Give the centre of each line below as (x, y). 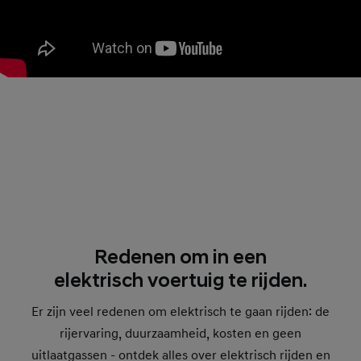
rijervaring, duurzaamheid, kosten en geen (180, 334)
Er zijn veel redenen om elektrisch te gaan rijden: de (180, 312)
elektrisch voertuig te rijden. (180, 281)
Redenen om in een (180, 258)
